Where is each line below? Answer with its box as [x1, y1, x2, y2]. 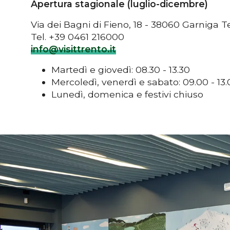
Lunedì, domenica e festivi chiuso [51, 88, 203, 100]
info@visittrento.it [31, 43, 116, 54]
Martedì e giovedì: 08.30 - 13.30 [51, 64, 190, 75]
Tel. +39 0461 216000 [31, 31, 124, 42]
